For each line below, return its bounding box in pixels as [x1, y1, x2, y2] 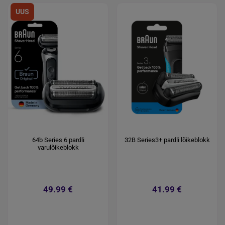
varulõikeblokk [37, 144, 79, 152]
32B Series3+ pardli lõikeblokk [124, 136, 210, 144]
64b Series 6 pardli [32, 136, 84, 144]
